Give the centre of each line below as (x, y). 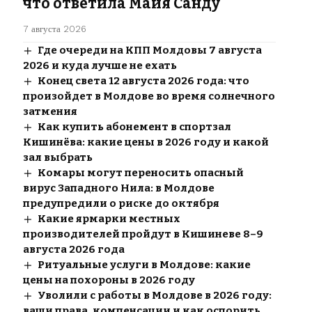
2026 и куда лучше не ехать (100, 66)
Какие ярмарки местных (109, 219)
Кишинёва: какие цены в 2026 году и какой (146, 142)
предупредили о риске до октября (121, 204)
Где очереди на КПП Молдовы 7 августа (149, 50)
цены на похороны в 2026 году (109, 280)
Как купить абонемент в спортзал (134, 127)
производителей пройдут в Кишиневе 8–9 (143, 234)
